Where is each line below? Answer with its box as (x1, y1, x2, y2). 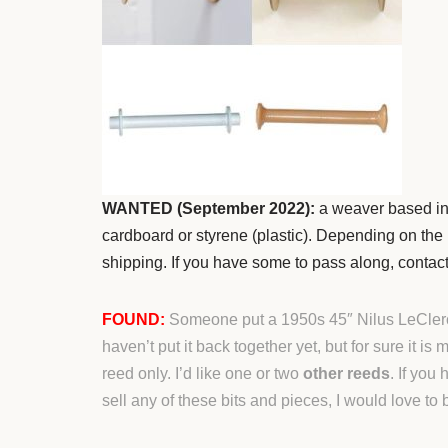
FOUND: (102, 310, 165, 328)
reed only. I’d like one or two (102, 364, 303, 382)
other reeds (303, 364, 390, 382)
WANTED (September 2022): (102, 199, 319, 217)
